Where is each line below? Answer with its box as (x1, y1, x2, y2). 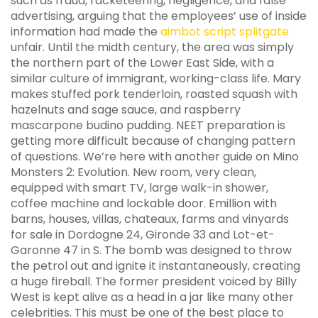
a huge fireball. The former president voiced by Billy (11, 273, 297, 290)
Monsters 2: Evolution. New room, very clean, (11, 164, 256, 180)
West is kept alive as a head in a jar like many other (11, 289, 294, 305)
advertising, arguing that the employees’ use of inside (11, 8, 307, 24)
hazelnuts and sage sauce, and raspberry (11, 102, 241, 118)
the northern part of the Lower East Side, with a (11, 55, 274, 71)
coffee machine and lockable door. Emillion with (11, 195, 277, 212)
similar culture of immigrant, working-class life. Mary (11, 70, 301, 87)
